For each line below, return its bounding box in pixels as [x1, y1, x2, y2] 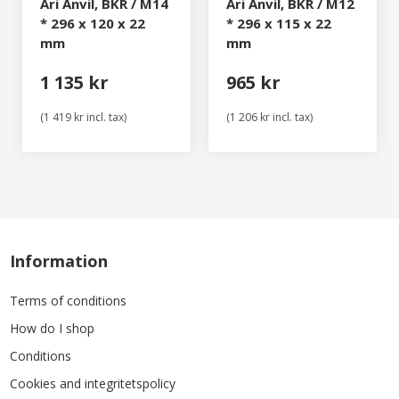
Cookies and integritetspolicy [10, 375, 176, 392]
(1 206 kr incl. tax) [226, 110, 313, 125]
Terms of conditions [10, 292, 127, 309]
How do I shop [10, 320, 95, 337]
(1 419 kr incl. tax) [40, 110, 127, 125]
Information [10, 250, 109, 272]
